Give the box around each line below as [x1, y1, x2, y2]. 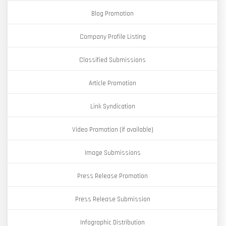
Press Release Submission [75, 195, 150, 203]
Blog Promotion [91, 10, 134, 18]
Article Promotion [89, 79, 136, 87]
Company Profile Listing [79, 33, 146, 41]
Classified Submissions [79, 56, 146, 64]
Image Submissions [84, 149, 141, 157]
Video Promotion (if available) [72, 126, 153, 134]
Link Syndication [90, 102, 135, 110]
